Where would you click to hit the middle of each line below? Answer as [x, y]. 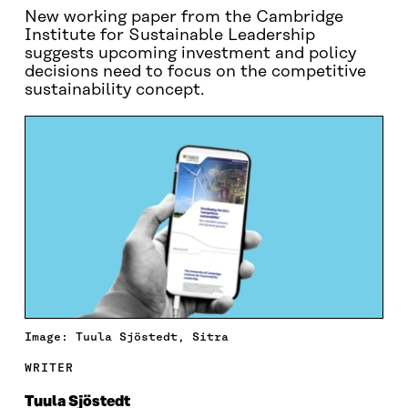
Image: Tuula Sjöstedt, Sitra [126, 336]
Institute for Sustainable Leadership [169, 36]
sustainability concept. [114, 90]
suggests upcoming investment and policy [190, 54]
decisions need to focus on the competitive [195, 72]
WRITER [49, 367]
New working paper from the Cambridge [184, 17]
